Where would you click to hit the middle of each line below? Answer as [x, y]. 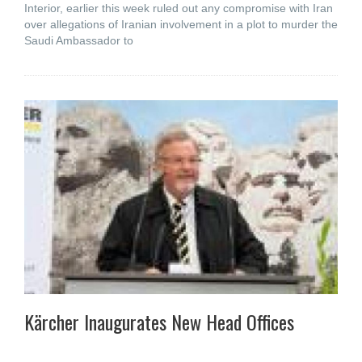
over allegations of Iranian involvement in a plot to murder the [181, 24]
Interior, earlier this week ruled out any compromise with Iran [179, 8]
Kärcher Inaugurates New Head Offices [159, 322]
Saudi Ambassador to [79, 40]
